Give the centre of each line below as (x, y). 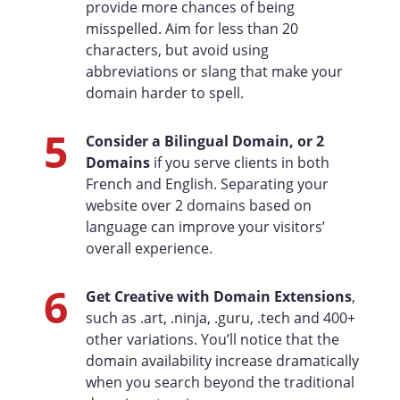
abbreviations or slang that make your (214, 71)
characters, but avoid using (177, 50)
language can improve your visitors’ (205, 227)
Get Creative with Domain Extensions (218, 296)
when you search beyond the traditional (220, 382)
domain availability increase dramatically (222, 361)
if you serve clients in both (239, 162)
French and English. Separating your (207, 184)
